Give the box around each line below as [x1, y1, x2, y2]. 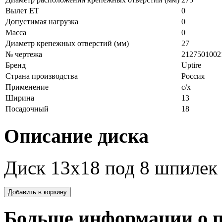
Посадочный [5, 104, 49, 113]
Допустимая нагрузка [5, 17, 78, 26]
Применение [5, 82, 49, 91]
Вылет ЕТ [5, 6, 39, 15]
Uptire [181, 60, 201, 69]
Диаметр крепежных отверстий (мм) [5, 39, 129, 48]
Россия [181, 71, 205, 80]
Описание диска [4, 124, 149, 147]
